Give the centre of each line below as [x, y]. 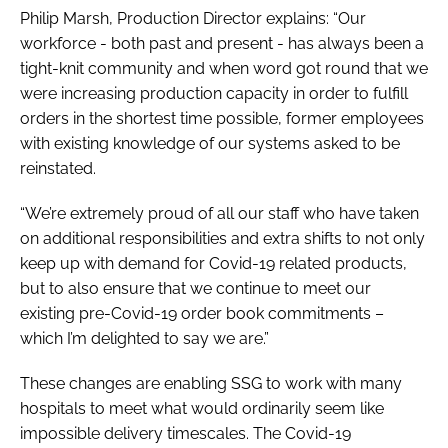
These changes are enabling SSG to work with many [211, 383]
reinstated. [58, 168]
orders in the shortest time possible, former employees [222, 118]
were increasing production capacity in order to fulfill [214, 93]
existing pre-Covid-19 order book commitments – [202, 313]
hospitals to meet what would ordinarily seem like [202, 408]
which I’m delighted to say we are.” [144, 338]
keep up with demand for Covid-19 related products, [213, 263]
